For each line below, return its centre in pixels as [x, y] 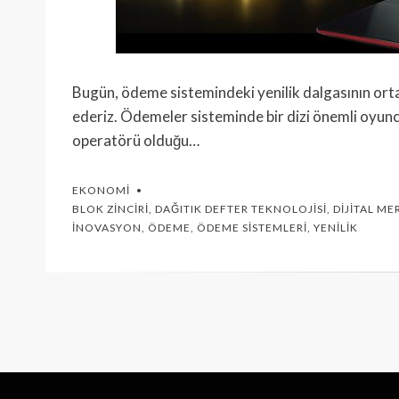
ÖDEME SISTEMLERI [252, 228]
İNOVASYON [107, 228]
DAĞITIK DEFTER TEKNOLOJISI [241, 209]
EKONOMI [101, 190]
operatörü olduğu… [136, 140]
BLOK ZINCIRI [110, 209]
